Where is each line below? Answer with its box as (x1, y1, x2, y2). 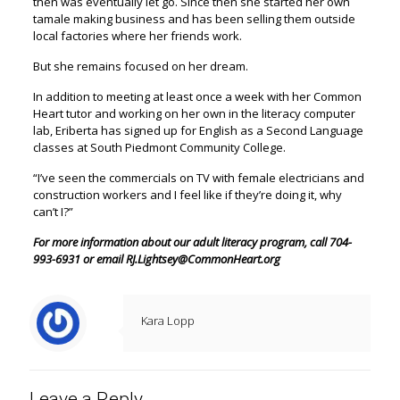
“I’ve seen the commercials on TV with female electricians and (32, 170, 364, 186)
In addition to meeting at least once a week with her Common (32, 88, 362, 104)
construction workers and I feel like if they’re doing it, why (32, 187, 342, 203)
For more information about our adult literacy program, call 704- (32, 234, 352, 250)
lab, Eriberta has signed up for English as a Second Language (32, 122, 363, 138)
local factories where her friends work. (32, 28, 245, 44)
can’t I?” (32, 204, 73, 220)
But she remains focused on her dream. (32, 58, 259, 74)
